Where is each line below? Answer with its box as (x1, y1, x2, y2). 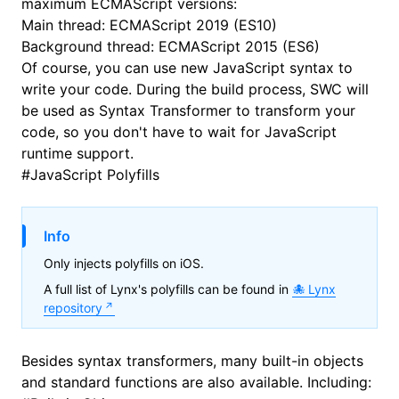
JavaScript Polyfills (30, 166, 159, 183)
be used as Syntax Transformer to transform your (21, 102, 355, 119)
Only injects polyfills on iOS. (44, 256, 204, 271)
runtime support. (21, 144, 134, 162)
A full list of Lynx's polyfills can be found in (44, 281, 292, 297)
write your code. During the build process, (21, 80, 310, 98)
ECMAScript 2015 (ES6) (159, 37, 320, 55)
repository (44, 300, 102, 315)
